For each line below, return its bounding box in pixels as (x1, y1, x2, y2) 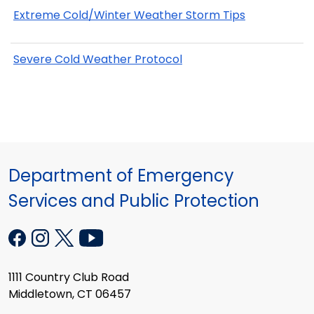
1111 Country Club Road (8, 268, 129, 285)
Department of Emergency (8, 164, 234, 188)
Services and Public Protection (8, 189, 259, 213)
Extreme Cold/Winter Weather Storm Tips (13, 6, 245, 23)
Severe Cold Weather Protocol (13, 51, 182, 68)
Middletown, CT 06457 (8, 285, 131, 302)
